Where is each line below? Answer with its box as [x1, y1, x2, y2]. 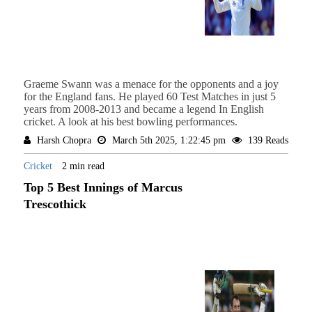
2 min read [61, 161, 104, 172]
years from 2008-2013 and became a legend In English [23, 103, 264, 116]
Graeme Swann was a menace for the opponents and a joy [23, 78, 279, 91]
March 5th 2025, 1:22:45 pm [109, 135, 228, 146]
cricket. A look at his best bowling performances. [23, 116, 237, 128]
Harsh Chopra [33, 135, 94, 146]
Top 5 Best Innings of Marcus [23, 180, 182, 195]
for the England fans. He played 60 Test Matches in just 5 [23, 91, 276, 103]
